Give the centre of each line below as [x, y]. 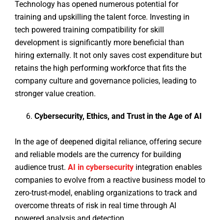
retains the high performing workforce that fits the [100, 68]
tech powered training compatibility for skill [89, 30]
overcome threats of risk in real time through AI [96, 206]
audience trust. [41, 167]
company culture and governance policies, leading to [106, 81]
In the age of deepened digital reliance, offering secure [108, 142]
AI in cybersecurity [101, 167]
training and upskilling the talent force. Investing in [102, 17]
